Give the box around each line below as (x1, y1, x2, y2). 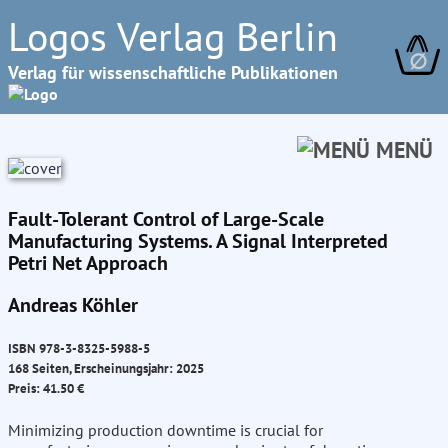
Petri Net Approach (8, 250, 168, 276)
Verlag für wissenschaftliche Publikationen (8, 61, 338, 84)
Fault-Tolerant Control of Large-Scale (8, 206, 324, 232)
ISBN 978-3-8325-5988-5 (8, 339, 150, 358)
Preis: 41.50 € (8, 379, 84, 398)
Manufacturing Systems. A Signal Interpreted (8, 228, 388, 254)
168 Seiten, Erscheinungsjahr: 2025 (8, 359, 204, 378)
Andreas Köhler (8, 292, 138, 318)
